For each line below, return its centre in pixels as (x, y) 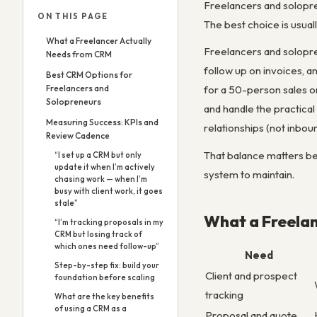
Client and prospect (251, 275)
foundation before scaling (105, 277)
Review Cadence (78, 136)
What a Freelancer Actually (99, 41)
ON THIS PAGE (73, 16)
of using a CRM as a (91, 309)
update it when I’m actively (105, 167)
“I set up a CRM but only (98, 155)
